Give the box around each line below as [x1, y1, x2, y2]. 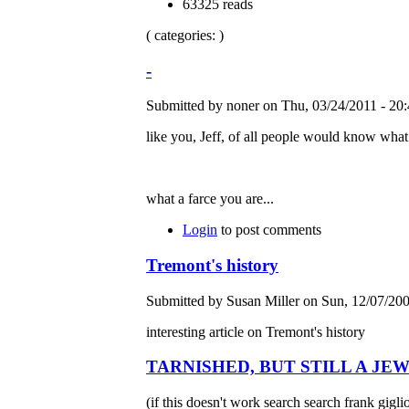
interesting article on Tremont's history [146, 323, 365, 340]
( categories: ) [146, 26, 224, 43]
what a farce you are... [146, 191, 274, 207]
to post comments [217, 222, 321, 238]
